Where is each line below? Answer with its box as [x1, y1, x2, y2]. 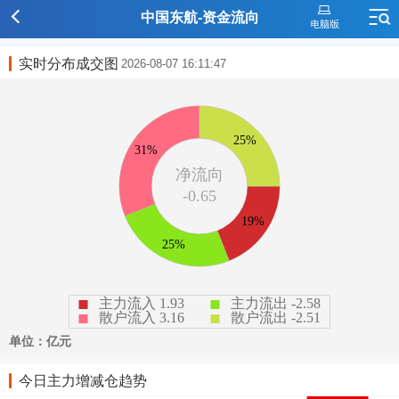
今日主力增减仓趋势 [19, 372, 147, 388]
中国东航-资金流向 [140, 10, 259, 25]
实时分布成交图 [19, 55, 118, 71]
